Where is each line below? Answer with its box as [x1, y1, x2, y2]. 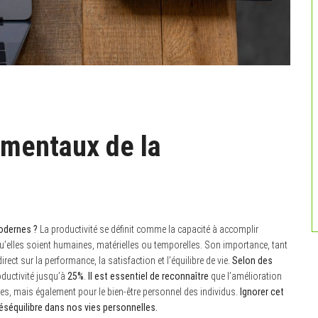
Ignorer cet [240, 285, 284, 297]
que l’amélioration [209, 270, 282, 282]
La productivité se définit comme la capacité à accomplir [38, 223, 258, 235]
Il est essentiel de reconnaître [88, 270, 209, 282]
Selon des [232, 254, 273, 266]
